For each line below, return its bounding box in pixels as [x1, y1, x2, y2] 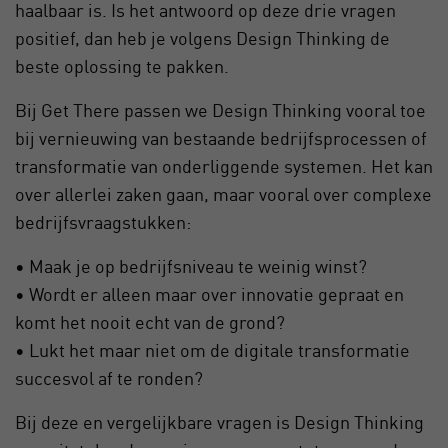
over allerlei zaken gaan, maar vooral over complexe [15, 183, 432, 205]
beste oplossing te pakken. [15, 55, 229, 77]
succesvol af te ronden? [15, 367, 203, 389]
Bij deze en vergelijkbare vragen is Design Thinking [15, 411, 424, 433]
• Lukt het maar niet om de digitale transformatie [15, 339, 410, 361]
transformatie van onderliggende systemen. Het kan [15, 155, 433, 177]
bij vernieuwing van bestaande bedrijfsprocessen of [15, 127, 427, 149]
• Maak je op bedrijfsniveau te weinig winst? [15, 255, 367, 277]
